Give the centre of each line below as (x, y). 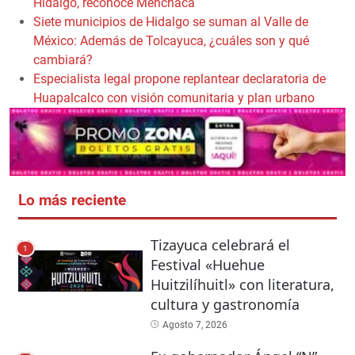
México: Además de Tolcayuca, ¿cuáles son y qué (171, 40)
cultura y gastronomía (225, 304)
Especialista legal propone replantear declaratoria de (179, 78)
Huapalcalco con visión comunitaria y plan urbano (174, 97)
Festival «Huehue (207, 264)
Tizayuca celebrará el (220, 244)
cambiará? (63, 59)
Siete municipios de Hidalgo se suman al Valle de (171, 21)
